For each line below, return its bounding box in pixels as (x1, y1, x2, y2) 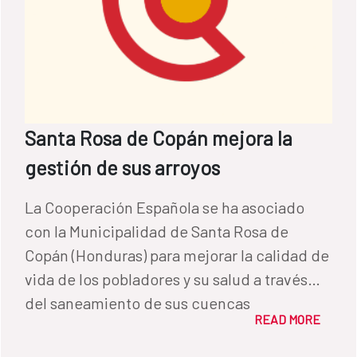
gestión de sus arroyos (25, 155, 220, 179)
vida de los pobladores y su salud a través (25, 269, 308, 288)
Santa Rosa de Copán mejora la (25, 125, 292, 150)
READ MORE (254, 311, 320, 327)
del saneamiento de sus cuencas (25, 292, 250, 312)
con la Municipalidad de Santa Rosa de (25, 221, 288, 241)
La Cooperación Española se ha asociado (25, 197, 304, 217)
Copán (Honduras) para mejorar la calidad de (25, 245, 329, 265)
